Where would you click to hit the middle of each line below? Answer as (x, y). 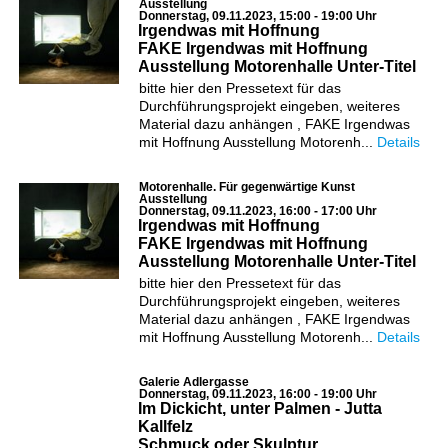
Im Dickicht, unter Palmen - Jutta (259, 408)
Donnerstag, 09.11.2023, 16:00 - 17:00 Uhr (257, 210)
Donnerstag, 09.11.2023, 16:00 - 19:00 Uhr (257, 393)
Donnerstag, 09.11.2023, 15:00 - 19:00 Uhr (257, 15)
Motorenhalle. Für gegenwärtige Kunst (246, 186)
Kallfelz (165, 426)
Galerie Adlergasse (193, 381)
